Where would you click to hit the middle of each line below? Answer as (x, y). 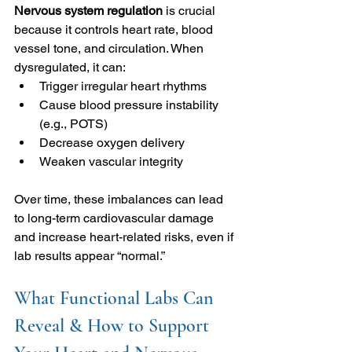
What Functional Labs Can (116, 298)
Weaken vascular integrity (111, 161)
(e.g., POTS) (73, 123)
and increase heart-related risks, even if (125, 236)
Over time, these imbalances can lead (120, 199)
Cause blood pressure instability (130, 104)
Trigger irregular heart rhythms (123, 86)
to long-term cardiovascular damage (115, 218)
